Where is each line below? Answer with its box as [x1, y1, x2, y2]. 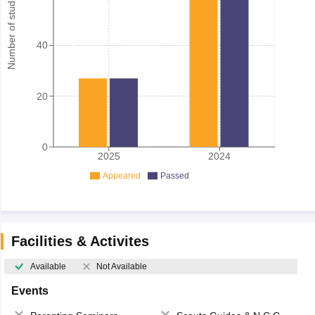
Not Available [96, 261, 147, 271]
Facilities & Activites [11, 233, 149, 249]
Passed [160, 170, 189, 181]
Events [11, 284, 49, 297]
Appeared [102, 170, 141, 181]
